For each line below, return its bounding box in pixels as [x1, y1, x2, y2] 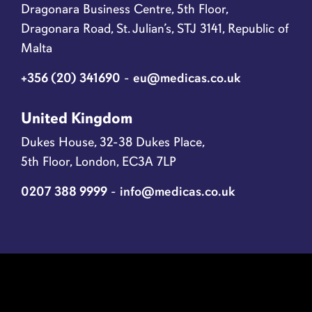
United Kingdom [21, 108, 132, 127]
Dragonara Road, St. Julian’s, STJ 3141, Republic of [21, 19, 289, 36]
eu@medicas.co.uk [133, 69, 241, 86]
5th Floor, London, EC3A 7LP [21, 153, 176, 170]
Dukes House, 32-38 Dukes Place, [21, 134, 205, 150]
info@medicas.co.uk [120, 183, 235, 200]
